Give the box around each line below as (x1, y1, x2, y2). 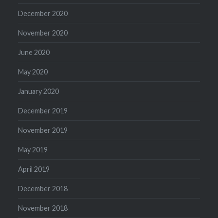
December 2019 (18, 106, 68, 115)
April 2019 (18, 164, 50, 173)
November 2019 (18, 126, 68, 134)
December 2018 (18, 184, 68, 193)
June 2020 (18, 48, 50, 56)
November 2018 (18, 203, 68, 212)
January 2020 (18, 87, 59, 95)
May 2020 (18, 67, 48, 76)
